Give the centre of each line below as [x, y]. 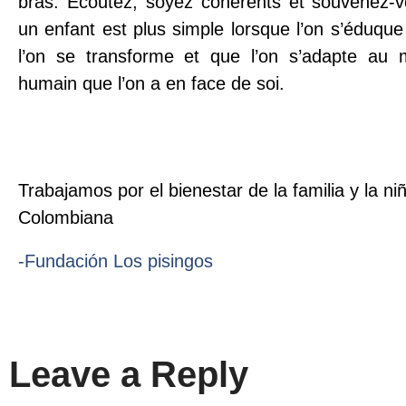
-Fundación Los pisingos [116, 261]
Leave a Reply [129, 374]
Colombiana [66, 217]
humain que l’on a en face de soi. [151, 83]
